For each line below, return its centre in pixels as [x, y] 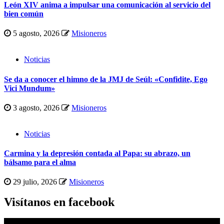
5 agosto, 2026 [36, 33]
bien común [24, 14]
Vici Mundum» [29, 88]
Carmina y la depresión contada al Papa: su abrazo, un [97, 153]
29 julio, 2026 [35, 182]
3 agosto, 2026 [36, 107]
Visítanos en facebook [59, 202]
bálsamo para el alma [40, 162]
